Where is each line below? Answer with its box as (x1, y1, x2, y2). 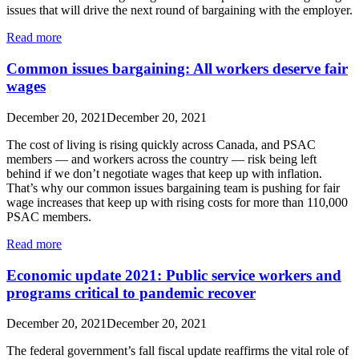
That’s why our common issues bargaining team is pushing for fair (6, 180, 340, 195)
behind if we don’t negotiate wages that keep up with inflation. (6, 166, 322, 180)
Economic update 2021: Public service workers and (6, 266, 341, 284)
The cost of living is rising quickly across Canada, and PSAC (6, 137, 316, 151)
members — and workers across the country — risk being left (6, 151, 317, 166)
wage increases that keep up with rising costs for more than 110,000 (6, 195, 348, 209)
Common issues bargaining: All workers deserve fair (6, 60, 348, 78)
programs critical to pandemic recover (6, 284, 256, 301)
